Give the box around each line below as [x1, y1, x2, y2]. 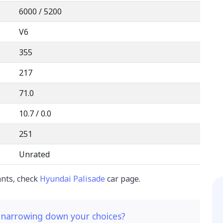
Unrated [19, 148, 50, 160]
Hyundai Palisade [40, 173, 105, 184]
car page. [105, 173, 140, 184]
